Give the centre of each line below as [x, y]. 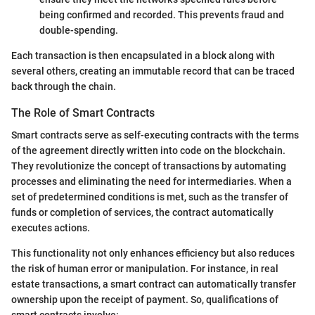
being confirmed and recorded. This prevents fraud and [162, 15]
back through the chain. [64, 86]
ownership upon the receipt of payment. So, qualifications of [145, 300]
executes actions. [51, 228]
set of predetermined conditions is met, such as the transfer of [150, 197]
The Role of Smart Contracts [83, 113]
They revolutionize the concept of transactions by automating [149, 166]
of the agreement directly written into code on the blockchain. [148, 151]
